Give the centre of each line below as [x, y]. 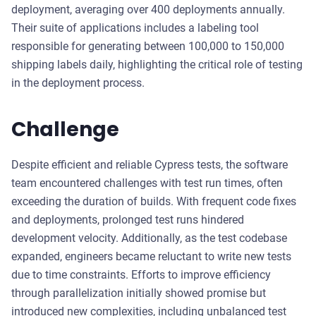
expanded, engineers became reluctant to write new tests [151, 256]
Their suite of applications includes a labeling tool [135, 28]
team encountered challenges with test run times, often [147, 183]
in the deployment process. [78, 83]
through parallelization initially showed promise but [139, 293]
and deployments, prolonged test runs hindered [128, 220]
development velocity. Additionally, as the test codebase [149, 238]
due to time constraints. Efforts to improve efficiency [141, 275]
